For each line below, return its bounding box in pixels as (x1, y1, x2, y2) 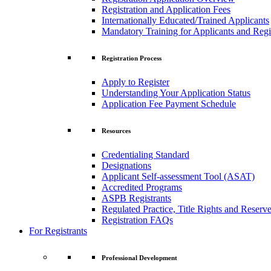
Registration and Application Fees (102, 4, 230, 15)
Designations (102, 160, 151, 171)
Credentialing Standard (102, 149, 189, 160)
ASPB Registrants (102, 192, 171, 203)
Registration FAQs (102, 214, 173, 225)
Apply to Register (102, 76, 169, 87)
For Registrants (29, 225, 87, 236)
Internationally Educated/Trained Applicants (102, 15, 269, 25)
